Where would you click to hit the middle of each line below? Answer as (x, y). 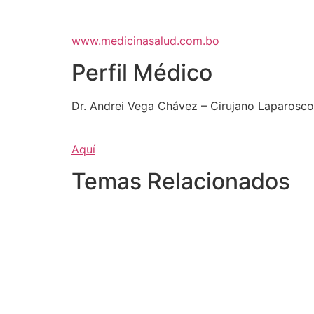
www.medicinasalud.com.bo (145, 41)
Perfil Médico (142, 72)
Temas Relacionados (181, 181)
